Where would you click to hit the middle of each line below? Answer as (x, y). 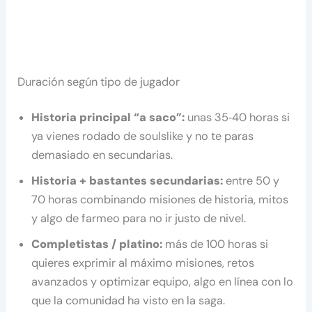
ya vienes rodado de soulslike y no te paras (143, 136)
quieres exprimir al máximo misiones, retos (143, 263)
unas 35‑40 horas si (239, 118)
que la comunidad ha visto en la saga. (128, 301)
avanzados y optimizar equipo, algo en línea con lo (163, 282)
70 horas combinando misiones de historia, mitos (160, 200)
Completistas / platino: (99, 244)
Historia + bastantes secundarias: (129, 181)
